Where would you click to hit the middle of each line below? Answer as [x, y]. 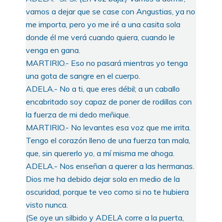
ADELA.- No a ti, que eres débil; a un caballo [103, 88]
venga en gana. [53, 50]
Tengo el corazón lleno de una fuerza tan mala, [108, 140]
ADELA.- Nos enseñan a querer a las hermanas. [110, 166]
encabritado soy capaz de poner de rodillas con [109, 101]
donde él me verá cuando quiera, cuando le [100, 37]
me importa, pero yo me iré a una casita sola [103, 24]
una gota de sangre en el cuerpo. [83, 76]
